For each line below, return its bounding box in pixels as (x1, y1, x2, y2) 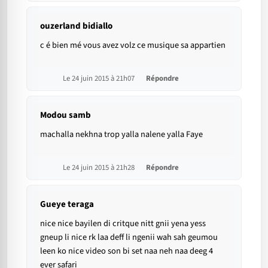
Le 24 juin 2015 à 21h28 (63, 162, 136, 173)
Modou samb (40, 109, 91, 122)
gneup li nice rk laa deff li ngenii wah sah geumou (40, 231, 218, 244)
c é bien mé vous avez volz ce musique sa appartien (40, 39, 226, 52)
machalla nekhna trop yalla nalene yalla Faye (40, 128, 203, 141)
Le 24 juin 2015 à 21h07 (63, 73, 136, 84)
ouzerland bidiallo (40, 20, 112, 33)
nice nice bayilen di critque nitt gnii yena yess (40, 217, 206, 230)
